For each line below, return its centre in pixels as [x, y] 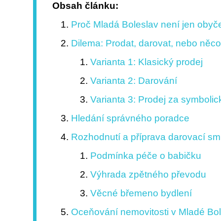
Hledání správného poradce [130, 118]
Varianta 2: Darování [133, 81]
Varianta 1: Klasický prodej [146, 62]
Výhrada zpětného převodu [148, 175]
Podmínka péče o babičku [146, 156]
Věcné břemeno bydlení [141, 193]
